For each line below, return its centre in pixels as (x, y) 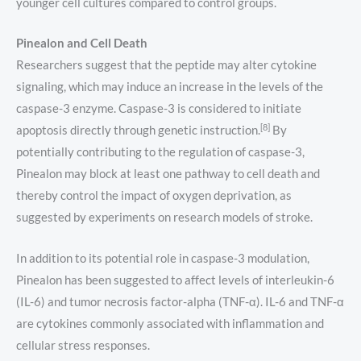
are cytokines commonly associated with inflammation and (170, 323)
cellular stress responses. (83, 345)
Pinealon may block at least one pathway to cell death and (168, 174)
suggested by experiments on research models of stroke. (164, 218)
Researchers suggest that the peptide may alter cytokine (166, 65)
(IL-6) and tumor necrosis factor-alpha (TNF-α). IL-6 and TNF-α (180, 301)
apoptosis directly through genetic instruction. (138, 131)
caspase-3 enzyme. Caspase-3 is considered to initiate (159, 109)
